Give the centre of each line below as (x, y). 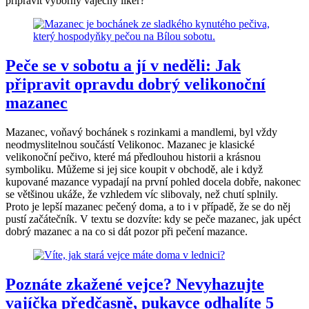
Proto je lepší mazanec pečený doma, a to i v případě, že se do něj (148, 206)
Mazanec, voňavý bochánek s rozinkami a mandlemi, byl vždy (141, 132)
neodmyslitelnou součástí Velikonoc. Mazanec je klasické (130, 144)
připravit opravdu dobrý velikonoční (136, 84)
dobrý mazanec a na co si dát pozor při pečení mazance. (127, 231)
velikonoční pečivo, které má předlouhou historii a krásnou (133, 157)
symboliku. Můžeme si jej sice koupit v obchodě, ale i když (134, 169)
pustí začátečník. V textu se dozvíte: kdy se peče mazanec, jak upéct (153, 219)
